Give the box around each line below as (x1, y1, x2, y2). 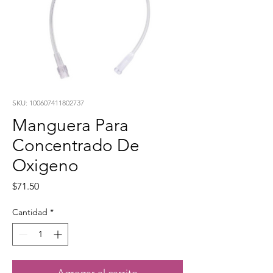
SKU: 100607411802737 (12, 98, 84, 108)
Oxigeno (12, 155, 79, 176)
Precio (38, 180, 66, 192)
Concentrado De (12, 135, 140, 156)
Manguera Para (12, 115, 129, 136)
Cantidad (12, 207, 48, 218)
